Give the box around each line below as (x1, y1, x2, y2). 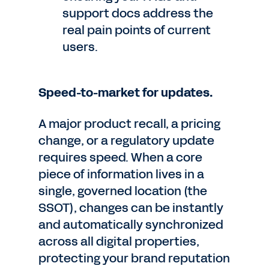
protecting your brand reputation (38, 250, 230, 267)
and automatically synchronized (38, 216, 223, 233)
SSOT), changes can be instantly (38, 199, 223, 216)
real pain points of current (62, 22, 211, 38)
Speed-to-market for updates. (38, 84, 213, 101)
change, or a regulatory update (38, 132, 214, 149)
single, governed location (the (38, 183, 207, 199)
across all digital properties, (38, 233, 199, 250)
